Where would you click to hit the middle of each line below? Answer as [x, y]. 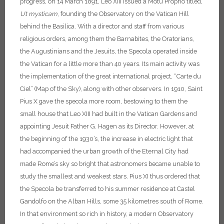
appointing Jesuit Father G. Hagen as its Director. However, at [107, 126]
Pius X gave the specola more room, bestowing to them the [104, 101]
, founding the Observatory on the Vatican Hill [123, 14]
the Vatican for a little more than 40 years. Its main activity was [110, 64]
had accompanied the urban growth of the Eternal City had [104, 151]
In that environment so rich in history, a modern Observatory [107, 214]
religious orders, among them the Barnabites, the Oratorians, [107, 39]
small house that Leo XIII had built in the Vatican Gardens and [108, 114]
